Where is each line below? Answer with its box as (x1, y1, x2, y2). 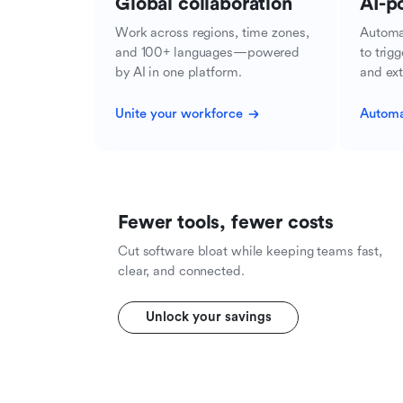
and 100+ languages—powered (115, 45, 300, 60)
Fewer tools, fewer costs (118, 211, 335, 233)
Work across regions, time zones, (115, 25, 309, 40)
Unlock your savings (145, 309, 272, 325)
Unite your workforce (115, 106, 243, 121)
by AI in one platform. (115, 65, 242, 80)
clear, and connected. (118, 264, 245, 279)
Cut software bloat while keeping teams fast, (118, 244, 383, 259)
